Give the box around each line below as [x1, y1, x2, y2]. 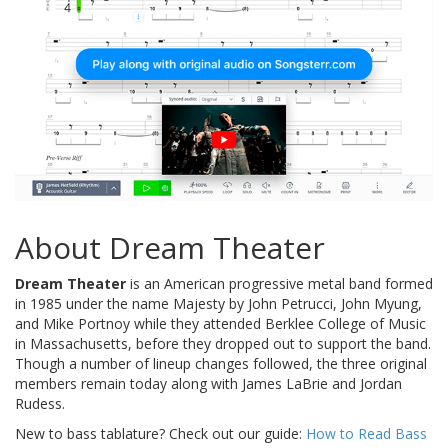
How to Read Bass [306, 423, 427, 443]
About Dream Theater [15, 226, 325, 268]
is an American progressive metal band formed [126, 273, 433, 293]
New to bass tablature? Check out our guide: [15, 423, 306, 443]
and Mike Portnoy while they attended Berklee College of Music [15, 313, 426, 333]
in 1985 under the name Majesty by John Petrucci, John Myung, [15, 293, 422, 313]
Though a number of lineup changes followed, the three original [15, 353, 427, 373]
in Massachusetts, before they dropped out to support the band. [15, 333, 431, 353]
